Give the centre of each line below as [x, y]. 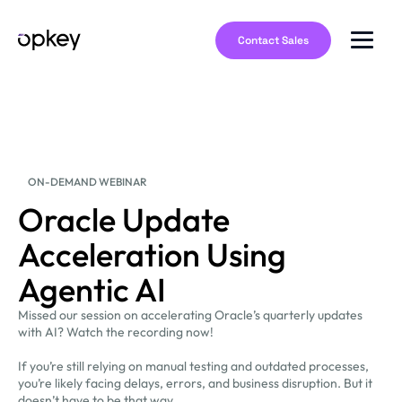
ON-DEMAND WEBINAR [87, 182]
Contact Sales [273, 40]
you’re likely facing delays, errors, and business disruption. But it [195, 383]
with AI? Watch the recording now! [116, 332]
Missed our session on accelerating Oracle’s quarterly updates [190, 315]
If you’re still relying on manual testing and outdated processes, [193, 366]
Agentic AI [92, 289]
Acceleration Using [152, 254]
